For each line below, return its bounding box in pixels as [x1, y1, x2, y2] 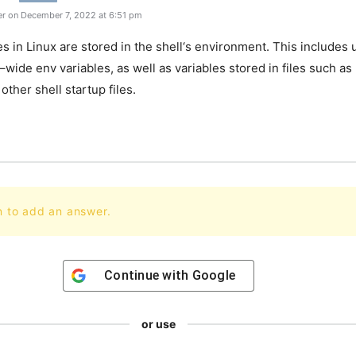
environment [192, 39, 266, 54]
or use [141, 317, 176, 331]
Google [192, 268, 235, 283]
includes [297, 39, 348, 54]
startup [62, 82, 106, 97]
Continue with [104, 268, 192, 283]
